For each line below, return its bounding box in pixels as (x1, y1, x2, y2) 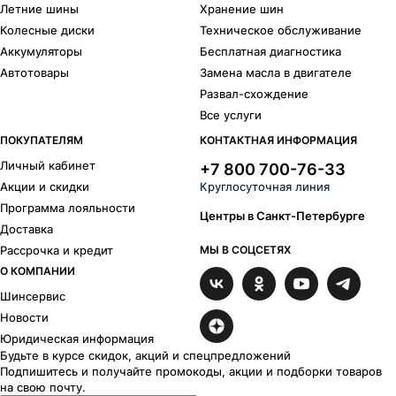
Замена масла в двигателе (200, 65, 353, 80)
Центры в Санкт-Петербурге (200, 209, 366, 224)
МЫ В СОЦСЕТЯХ (200, 243, 292, 257)
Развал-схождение (200, 87, 309, 102)
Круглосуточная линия (200, 179, 331, 194)
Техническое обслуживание (200, 23, 362, 38)
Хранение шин (200, 2, 285, 17)
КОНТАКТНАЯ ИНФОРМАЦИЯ (200, 133, 358, 148)
